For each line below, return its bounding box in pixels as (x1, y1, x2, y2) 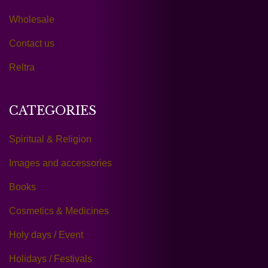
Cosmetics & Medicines (9, 206, 109, 217)
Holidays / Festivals (9, 254, 92, 264)
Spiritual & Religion (9, 134, 92, 145)
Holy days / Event (9, 230, 83, 240)
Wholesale (9, 14, 54, 25)
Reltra (9, 62, 35, 73)
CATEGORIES (9, 103, 96, 118)
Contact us (9, 38, 54, 49)
